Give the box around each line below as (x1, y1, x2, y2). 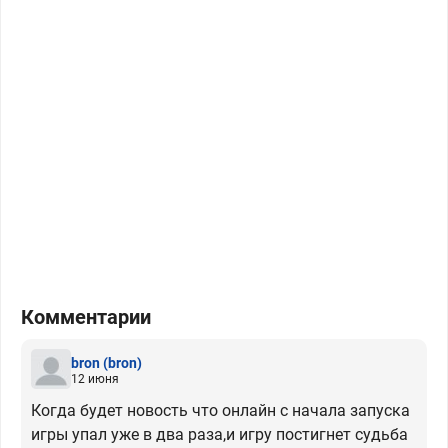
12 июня (71, 371, 119, 386)
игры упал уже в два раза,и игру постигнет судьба (31, 425, 408, 445)
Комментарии (21, 305, 151, 330)
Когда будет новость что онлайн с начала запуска (31, 401, 410, 421)
